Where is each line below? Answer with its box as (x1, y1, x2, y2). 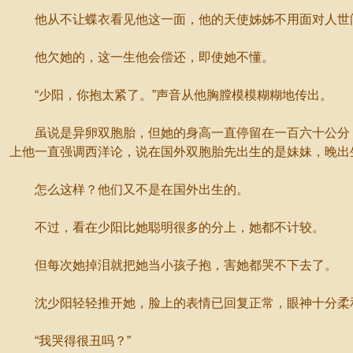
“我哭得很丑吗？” (9, 334, 131, 347)
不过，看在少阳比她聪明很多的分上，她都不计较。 (9, 221, 325, 234)
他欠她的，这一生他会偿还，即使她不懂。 (9, 50, 274, 64)
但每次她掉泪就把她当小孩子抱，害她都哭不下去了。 (9, 258, 337, 272)
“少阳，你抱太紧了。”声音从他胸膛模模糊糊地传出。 (9, 88, 333, 102)
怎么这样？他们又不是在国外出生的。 (9, 183, 249, 196)
